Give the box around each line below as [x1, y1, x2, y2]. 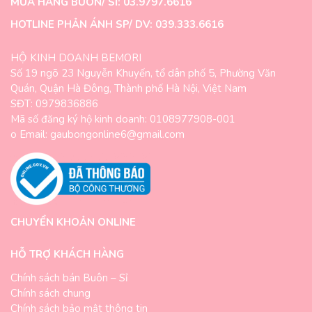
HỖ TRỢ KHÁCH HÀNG [10, 247, 124, 262]
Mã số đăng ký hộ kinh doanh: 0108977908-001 [10, 111, 235, 126]
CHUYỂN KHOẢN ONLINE [10, 215, 136, 230]
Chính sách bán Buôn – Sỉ [10, 271, 127, 286]
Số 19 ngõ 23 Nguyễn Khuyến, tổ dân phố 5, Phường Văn [10, 65, 276, 80]
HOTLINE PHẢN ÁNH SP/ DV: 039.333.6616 [10, 17, 224, 31]
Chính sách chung [10, 286, 91, 301]
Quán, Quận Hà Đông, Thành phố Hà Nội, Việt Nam [10, 81, 247, 95]
